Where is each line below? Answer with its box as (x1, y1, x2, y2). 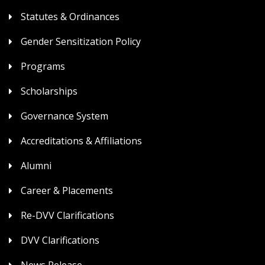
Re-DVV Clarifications (21, 208, 114, 222)
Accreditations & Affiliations (21, 134, 142, 147)
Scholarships (21, 84, 77, 98)
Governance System (21, 109, 108, 122)
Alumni (21, 159, 51, 172)
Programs (21, 59, 65, 73)
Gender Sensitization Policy (21, 34, 141, 48)
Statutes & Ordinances (21, 9, 119, 23)
